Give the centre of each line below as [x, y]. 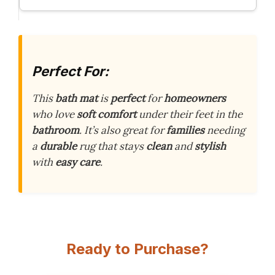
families [185, 130]
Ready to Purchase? [137, 249]
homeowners [195, 98]
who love [54, 114]
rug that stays [111, 146]
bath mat [76, 98]
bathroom [56, 130]
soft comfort [107, 114]
